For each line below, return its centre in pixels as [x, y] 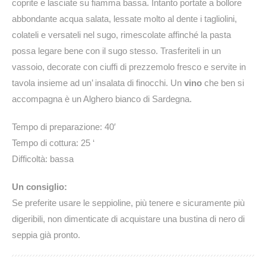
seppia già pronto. [46, 235]
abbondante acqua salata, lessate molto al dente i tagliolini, [124, 19]
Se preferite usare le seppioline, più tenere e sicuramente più [128, 203]
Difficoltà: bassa [43, 159]
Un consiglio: [39, 187]
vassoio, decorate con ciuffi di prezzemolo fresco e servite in [129, 67]
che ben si [223, 83]
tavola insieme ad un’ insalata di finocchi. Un [98, 83]
